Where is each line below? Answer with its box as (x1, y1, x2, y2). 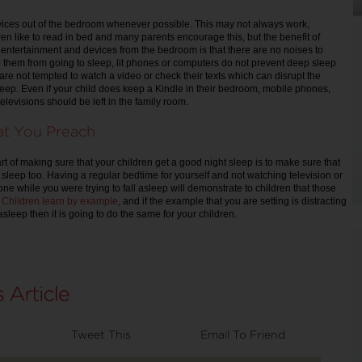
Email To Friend (200, 328, 285, 341)
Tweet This (71, 328, 131, 341)
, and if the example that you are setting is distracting (118, 196, 347, 208)
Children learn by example (2, 196, 118, 208)
